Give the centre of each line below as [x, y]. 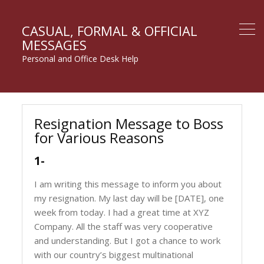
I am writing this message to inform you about [128, 184]
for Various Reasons [99, 138]
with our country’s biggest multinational [114, 255]
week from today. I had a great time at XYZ [122, 212]
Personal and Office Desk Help [80, 59]
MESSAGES [55, 45]
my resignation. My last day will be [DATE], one [129, 198]
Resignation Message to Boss [129, 123]
